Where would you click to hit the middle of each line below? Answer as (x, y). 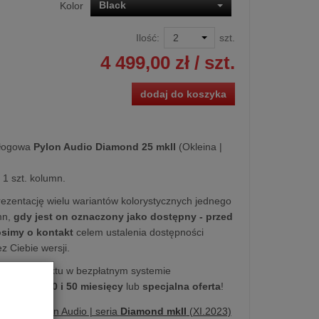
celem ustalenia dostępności (138, 232)
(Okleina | (199, 146)
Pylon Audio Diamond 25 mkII (104, 146)
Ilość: (147, 37)
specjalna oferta (181, 286)
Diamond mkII (153, 311)
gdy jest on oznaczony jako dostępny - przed (123, 216)
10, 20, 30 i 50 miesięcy (67, 286)
